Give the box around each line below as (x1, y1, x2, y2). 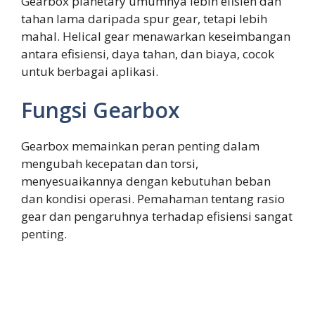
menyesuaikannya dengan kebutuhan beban (21, 173, 271, 190)
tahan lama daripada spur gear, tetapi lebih (21, 10, 267, 27)
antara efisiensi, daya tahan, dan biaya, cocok (21, 45, 274, 62)
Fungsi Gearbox (21, 96, 180, 125)
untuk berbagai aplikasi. (21, 63, 158, 79)
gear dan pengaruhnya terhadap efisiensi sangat (21, 208, 292, 225)
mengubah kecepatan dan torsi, (21, 155, 198, 172)
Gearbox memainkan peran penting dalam (21, 138, 259, 155)
